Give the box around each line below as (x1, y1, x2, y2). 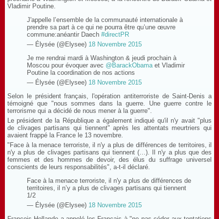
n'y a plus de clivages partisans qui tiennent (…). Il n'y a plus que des (7, 149, 212, 156)
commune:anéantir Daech (27, 31, 101, 38)
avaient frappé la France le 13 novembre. (7, 131, 123, 139)
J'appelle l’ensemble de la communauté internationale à (27, 16, 183, 23)
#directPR (101, 31, 129, 38)
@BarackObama (106, 62, 153, 69)
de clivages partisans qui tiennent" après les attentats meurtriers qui (7, 124, 212, 131)
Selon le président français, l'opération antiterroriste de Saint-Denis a (7, 92, 212, 100)
